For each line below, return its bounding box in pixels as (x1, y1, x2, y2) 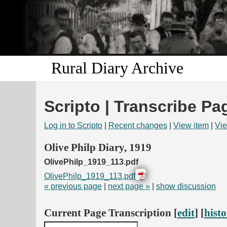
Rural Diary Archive (51, 59, 183, 78)
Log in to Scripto (44, 121, 102, 130)
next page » (108, 181, 150, 191)
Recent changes (108, 121, 167, 130)
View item (173, 121, 209, 130)
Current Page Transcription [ (44, 207, 177, 219)
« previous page (44, 181, 102, 191)
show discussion (156, 181, 216, 191)
